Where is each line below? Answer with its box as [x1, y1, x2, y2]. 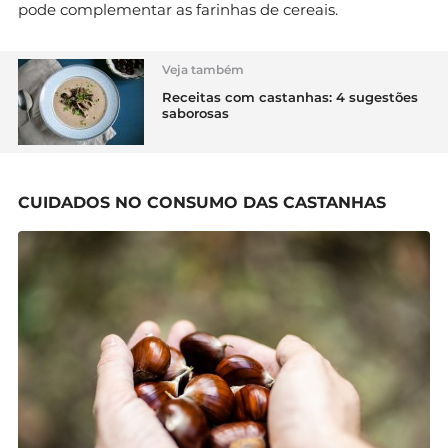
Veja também [162, 62, 244, 78]
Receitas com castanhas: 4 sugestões [162, 89, 418, 106]
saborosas [162, 105, 229, 122]
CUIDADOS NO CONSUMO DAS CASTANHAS [18, 193, 386, 213]
